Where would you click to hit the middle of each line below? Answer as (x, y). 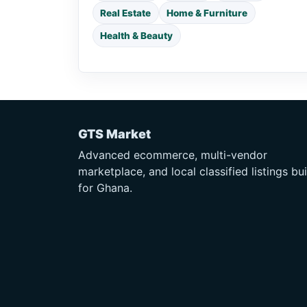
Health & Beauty (137, 36)
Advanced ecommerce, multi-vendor (173, 155)
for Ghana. (105, 187)
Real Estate (126, 13)
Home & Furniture (207, 13)
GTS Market (114, 134)
